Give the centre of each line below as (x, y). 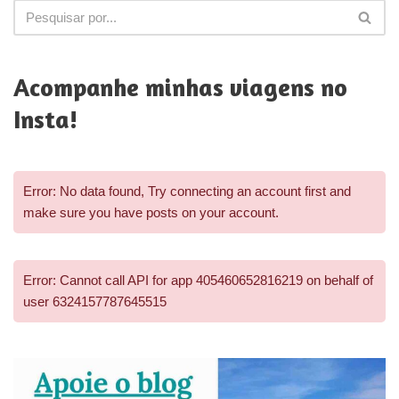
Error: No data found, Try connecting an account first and (187, 191)
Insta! (45, 119)
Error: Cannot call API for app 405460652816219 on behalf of (198, 280)
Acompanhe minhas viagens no (180, 87)
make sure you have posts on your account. (151, 212)
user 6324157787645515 (95, 301)
